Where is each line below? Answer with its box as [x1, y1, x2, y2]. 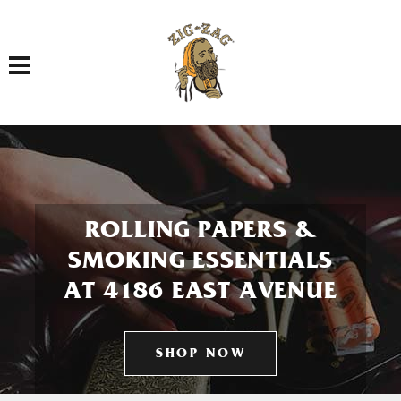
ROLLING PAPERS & [84, 220, 317, 245]
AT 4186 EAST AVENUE [64, 281, 337, 306]
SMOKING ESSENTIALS [67, 251, 334, 276]
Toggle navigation [19, 47, 79, 64]
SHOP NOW [156, 348, 245, 362]
